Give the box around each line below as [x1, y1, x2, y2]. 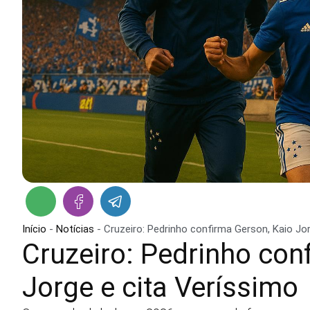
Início [22, 223, 46, 236]
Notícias [56, 223, 94, 236]
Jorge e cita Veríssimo [22, 271, 298, 304]
